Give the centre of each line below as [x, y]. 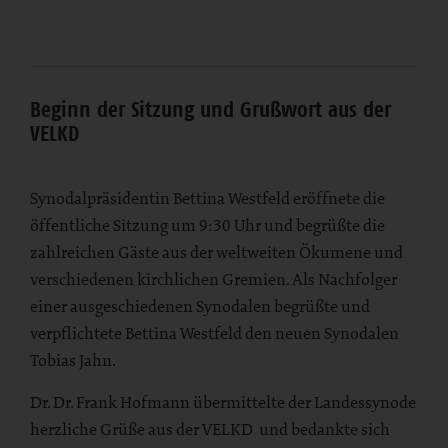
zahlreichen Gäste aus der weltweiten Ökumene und [216, 252]
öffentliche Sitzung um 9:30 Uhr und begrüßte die [207, 225]
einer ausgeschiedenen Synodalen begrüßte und [200, 306]
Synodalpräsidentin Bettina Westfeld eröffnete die [207, 198]
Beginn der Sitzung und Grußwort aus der [210, 109]
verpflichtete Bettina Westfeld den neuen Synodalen [214, 333]
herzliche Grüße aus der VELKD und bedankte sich [210, 429]
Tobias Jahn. [73, 360]
